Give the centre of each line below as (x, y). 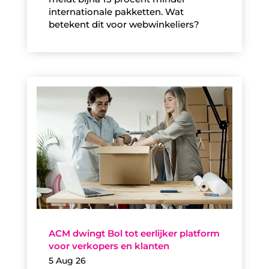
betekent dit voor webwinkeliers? (124, 25)
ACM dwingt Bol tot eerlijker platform (134, 234)
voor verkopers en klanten (109, 246)
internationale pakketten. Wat (116, 12)
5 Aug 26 (67, 261)
